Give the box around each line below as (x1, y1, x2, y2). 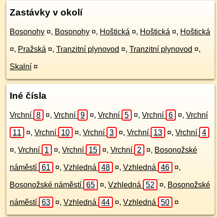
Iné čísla (10, 91, 46, 101)
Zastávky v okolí (10, 7, 82, 17)
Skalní (10, 62, 31, 71)
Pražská (18, 45, 46, 53)
